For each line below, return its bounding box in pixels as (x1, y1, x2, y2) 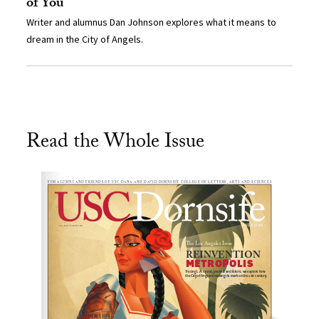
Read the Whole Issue (26, 127, 205, 162)
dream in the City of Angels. (26, 33, 144, 46)
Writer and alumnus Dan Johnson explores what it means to (26, 16, 277, 29)
